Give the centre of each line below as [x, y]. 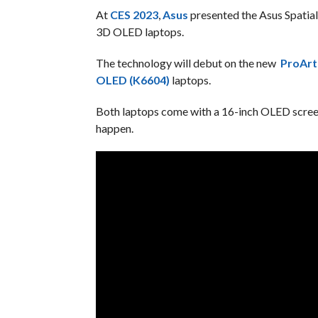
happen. [114, 128]
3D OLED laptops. [141, 32]
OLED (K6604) [132, 80]
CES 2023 [134, 15]
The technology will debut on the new [188, 63]
